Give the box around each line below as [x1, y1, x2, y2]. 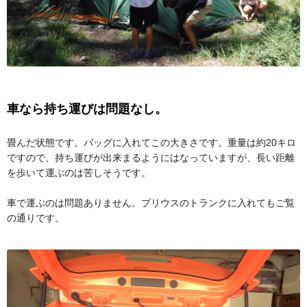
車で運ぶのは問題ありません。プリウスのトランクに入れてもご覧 [7, 197, 295, 208]
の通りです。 [7, 212, 64, 223]
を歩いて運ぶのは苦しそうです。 [7, 167, 151, 178]
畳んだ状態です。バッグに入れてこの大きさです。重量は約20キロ [7, 136, 296, 148]
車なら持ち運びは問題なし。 [7, 101, 167, 116]
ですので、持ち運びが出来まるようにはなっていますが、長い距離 [7, 151, 295, 163]
